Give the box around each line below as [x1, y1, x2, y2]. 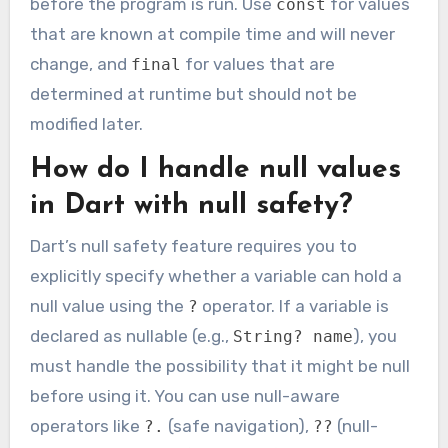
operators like [29, 415, 144, 436]
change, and [29, 54, 131, 75]
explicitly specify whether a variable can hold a [29, 265, 402, 286]
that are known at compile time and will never [29, 24, 395, 45]
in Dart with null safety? [29, 192, 353, 221]
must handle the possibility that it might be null [29, 355, 410, 376]
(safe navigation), [163, 415, 313, 436]
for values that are [180, 54, 335, 75]
